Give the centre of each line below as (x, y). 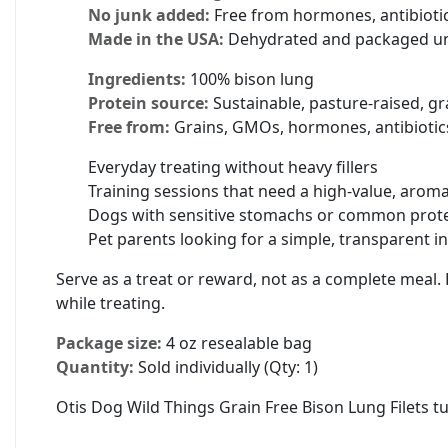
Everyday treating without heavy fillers (233, 167)
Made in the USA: (156, 39)
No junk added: (149, 15)
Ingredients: (137, 79)
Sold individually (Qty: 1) (226, 367)
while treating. (110, 303)
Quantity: (95, 367)
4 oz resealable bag (237, 343)
